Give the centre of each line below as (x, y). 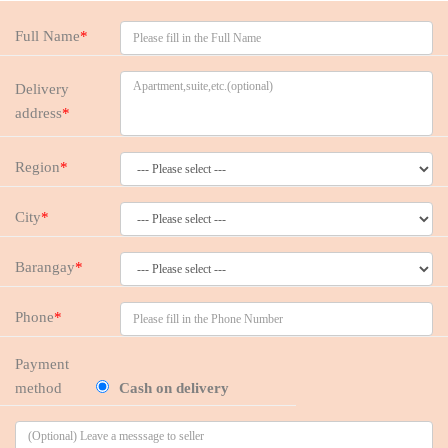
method (38, 388)
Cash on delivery (174, 388)
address (38, 113)
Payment (42, 364)
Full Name (47, 35)
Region (37, 166)
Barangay (45, 266)
